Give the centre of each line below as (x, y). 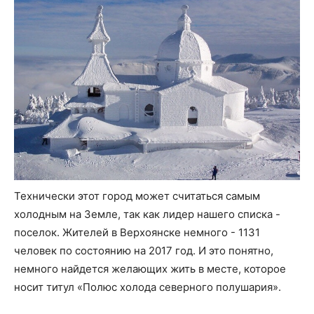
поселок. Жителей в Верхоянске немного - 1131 (137, 232)
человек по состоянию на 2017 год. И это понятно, (144, 250)
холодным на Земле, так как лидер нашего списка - (147, 214)
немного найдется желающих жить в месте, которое (150, 268)
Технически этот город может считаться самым (137, 196)
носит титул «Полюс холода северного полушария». (148, 287)
